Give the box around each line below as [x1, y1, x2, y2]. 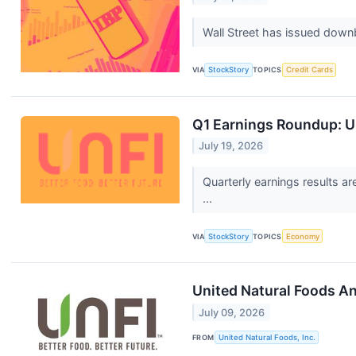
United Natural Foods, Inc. [218, 333, 315, 342]
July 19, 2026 [199, 140, 264, 153]
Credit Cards [285, 65, 333, 75]
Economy [285, 231, 319, 241]
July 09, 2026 [199, 306, 265, 319]
